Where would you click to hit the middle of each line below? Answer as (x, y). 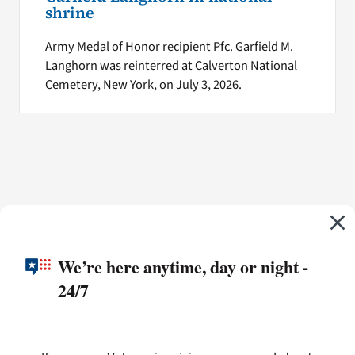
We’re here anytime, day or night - (183, 267)
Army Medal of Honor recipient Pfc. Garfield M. (169, 47)
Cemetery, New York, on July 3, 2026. (143, 85)
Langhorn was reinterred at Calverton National (171, 66)
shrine (69, 13)
